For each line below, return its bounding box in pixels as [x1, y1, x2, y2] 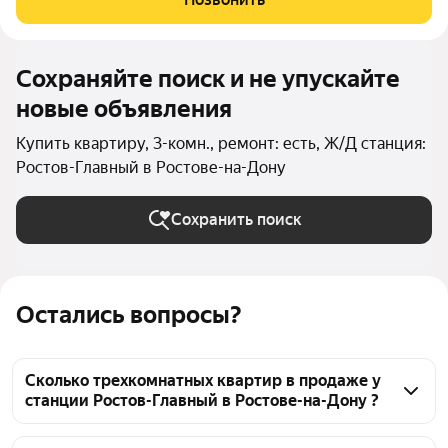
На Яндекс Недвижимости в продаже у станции [25, 425, 387, 444]
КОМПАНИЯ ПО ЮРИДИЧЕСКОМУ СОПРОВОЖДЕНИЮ [16, 4, 386, 20]
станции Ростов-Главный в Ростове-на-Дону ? [25, 391, 379, 410]
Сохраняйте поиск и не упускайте [16, 65, 400, 93]
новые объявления [16, 95, 232, 123]
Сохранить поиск [170, 210, 302, 229]
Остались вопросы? [16, 301, 241, 329]
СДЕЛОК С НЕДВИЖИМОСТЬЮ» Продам [16, 24, 286, 40]
